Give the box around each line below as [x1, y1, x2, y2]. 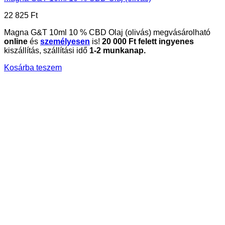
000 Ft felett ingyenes [111, 37, 194, 46]
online [4, 37, 28, 46]
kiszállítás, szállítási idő [4, 46, 89, 55]
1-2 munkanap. [89, 46, 146, 55]
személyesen [40, 37, 90, 46]
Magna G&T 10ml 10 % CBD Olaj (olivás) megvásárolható [4, 28, 210, 37]
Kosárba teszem [4, 63, 62, 72]
